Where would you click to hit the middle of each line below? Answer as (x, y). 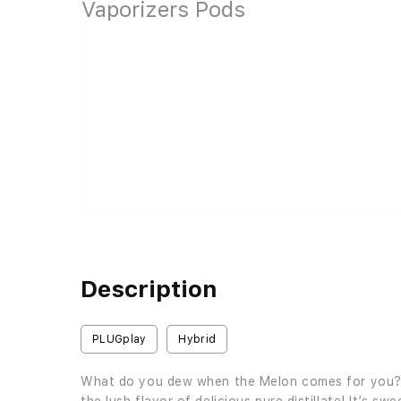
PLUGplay (119, 340)
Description (149, 289)
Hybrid (197, 340)
